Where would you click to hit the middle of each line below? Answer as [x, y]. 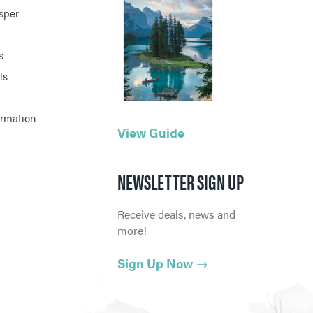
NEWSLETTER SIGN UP [181, 182]
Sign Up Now [155, 263]
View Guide [151, 133]
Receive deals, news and [176, 214]
